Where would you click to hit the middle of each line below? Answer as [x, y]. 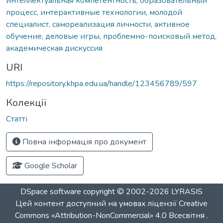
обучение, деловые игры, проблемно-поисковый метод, [111, 36]
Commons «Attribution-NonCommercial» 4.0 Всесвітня [111, 216]
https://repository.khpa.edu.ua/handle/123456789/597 [102, 83]
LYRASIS [187, 192]
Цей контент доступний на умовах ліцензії [97, 204]
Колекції [26, 103]
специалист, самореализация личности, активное [98, 24]
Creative [193, 204]
